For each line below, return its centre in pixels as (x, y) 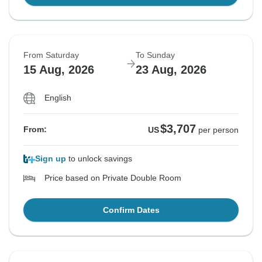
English (58, 98)
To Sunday (155, 55)
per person (218, 130)
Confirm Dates (131, 210)
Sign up (51, 159)
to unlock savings (99, 159)
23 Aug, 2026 (171, 70)
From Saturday (51, 55)
